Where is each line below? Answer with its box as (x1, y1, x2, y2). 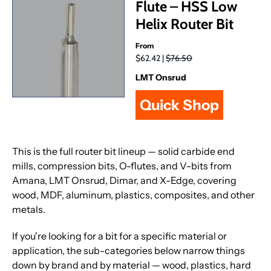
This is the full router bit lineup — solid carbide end (12, 145, 235, 157)
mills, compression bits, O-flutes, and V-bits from (12, 160, 232, 172)
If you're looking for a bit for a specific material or (12, 230, 227, 242)
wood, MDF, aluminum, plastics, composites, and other (12, 189, 255, 201)
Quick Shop (139, 96, 219, 114)
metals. (12, 203, 45, 215)
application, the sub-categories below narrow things (12, 244, 245, 256)
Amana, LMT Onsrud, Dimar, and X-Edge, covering (12, 174, 237, 186)
